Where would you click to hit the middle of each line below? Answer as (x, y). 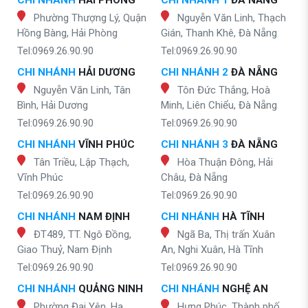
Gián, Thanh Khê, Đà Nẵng (219, 33)
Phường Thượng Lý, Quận (90, 18)
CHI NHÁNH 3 (195, 145)
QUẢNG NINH (109, 289)
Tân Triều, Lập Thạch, (81, 163)
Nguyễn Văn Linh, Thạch (232, 18)
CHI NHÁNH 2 (195, 73)
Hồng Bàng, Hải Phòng (67, 33)
